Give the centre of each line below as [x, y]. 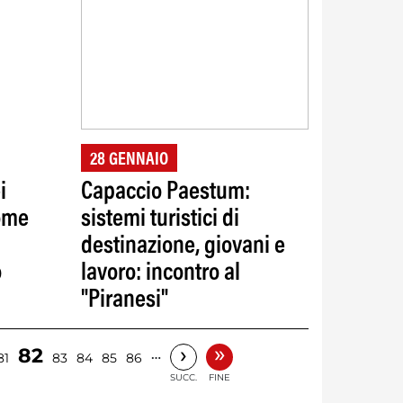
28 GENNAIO [129, 160]
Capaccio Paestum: [165, 193]
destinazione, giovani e [183, 246]
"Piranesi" [124, 300]
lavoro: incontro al [160, 273]
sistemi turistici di [160, 219]
